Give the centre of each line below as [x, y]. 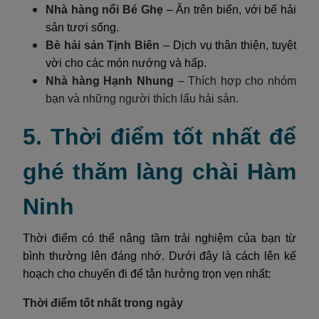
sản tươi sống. [82, 27]
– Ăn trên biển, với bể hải [231, 9]
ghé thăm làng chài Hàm [159, 171]
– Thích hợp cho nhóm [237, 80]
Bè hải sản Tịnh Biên [104, 45]
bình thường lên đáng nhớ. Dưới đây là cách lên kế [159, 256]
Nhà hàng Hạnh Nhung [112, 80]
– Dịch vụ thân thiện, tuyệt [230, 45]
